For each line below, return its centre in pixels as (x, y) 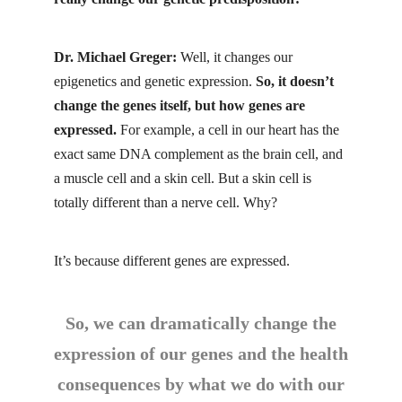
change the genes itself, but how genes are (179, 105)
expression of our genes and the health (201, 354)
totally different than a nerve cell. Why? (166, 202)
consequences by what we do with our (201, 385)
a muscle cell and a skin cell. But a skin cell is (183, 178)
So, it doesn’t (295, 81)
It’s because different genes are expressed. (172, 261)
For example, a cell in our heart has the (228, 129)
